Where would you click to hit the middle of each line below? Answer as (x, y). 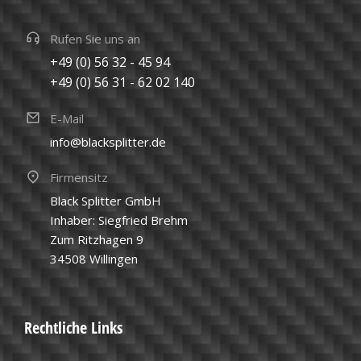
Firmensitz (79, 178)
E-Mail (67, 119)
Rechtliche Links (73, 328)
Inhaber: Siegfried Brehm (119, 220)
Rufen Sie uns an (95, 39)
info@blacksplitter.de (108, 142)
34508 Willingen (94, 259)
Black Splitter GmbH (106, 201)
